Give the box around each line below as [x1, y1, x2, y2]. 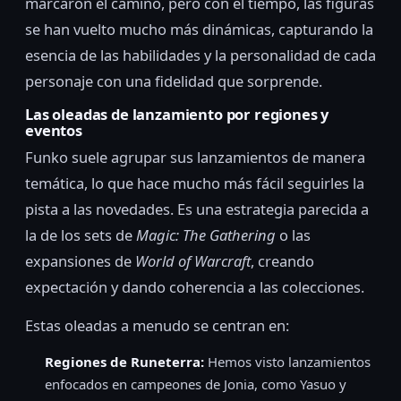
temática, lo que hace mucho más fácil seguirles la [25, 173, 364, 194]
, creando [251, 251, 314, 272]
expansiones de [25, 251, 135, 272]
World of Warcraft [135, 251, 251, 272]
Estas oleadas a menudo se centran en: [25, 315, 289, 337]
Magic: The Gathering [136, 225, 276, 246]
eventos [25, 119, 82, 141]
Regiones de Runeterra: [45, 353, 204, 371]
